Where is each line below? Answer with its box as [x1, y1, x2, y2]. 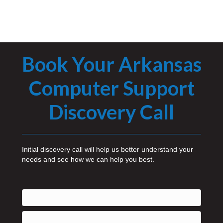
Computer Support [28, 76, 195, 100]
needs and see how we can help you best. [22, 155, 154, 163]
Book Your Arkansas [21, 52, 202, 76]
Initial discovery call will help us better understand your [22, 145, 193, 153]
